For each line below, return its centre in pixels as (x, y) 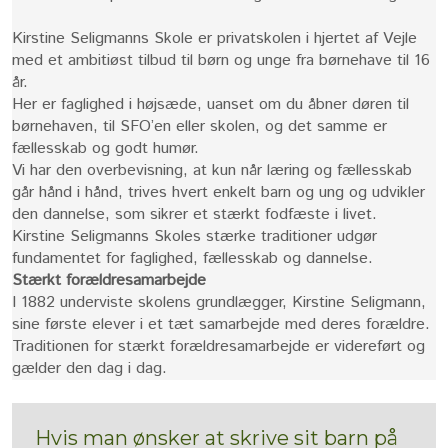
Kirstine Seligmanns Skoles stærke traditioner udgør (194, 236)
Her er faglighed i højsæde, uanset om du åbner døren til (210, 104)
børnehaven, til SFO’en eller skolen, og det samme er (199, 126)
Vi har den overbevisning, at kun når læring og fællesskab (211, 170)
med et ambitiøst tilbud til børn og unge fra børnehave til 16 (220, 60)
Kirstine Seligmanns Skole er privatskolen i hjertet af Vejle (214, 38)
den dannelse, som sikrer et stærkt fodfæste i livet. (194, 214)
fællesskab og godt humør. (105, 148)
